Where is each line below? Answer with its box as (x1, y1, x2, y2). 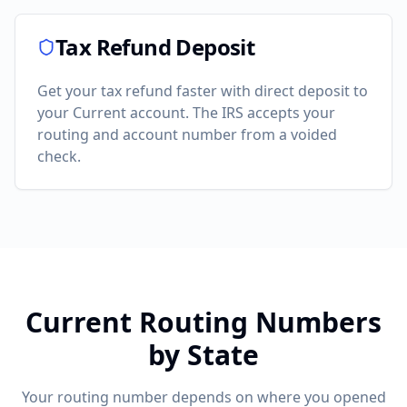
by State (148, 336, 259, 373)
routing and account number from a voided (37, 124, 337, 144)
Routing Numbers (132, 303, 382, 341)
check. (37, 146, 81, 166)
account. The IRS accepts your (126, 103, 335, 123)
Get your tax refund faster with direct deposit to (37, 81, 368, 101)
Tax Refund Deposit (55, 32, 255, 62)
